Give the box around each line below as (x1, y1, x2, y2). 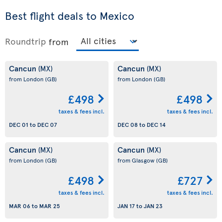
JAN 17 (117, 202, 135, 210)
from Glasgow (117, 156, 156, 165)
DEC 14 (147, 120, 166, 129)
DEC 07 (37, 120, 57, 129)
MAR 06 (9, 202, 30, 210)
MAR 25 (39, 202, 60, 210)
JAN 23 (144, 202, 163, 210)
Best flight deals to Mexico (5, 8, 134, 23)
